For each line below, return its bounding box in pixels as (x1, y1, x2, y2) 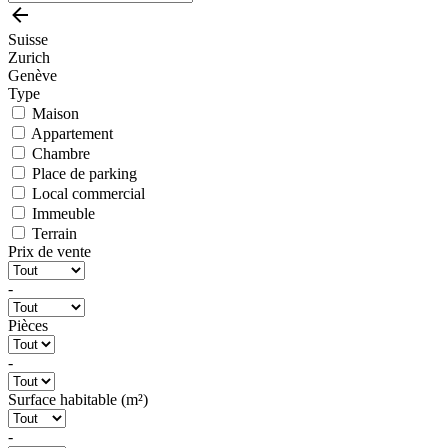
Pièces (8, 316, 48, 334)
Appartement (31, 124, 113, 142)
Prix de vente (8, 242, 91, 260)
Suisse (8, 30, 48, 48)
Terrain (32, 224, 77, 242)
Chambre (32, 144, 90, 162)
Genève (8, 66, 57, 84)
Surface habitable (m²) (8, 390, 148, 408)
